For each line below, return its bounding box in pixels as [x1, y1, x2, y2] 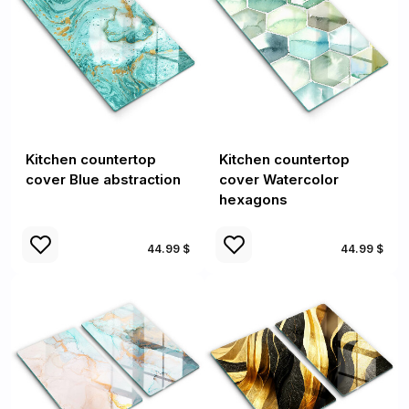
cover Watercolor [219, 171, 339, 188]
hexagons [219, 191, 288, 208]
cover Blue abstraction [26, 171, 181, 188]
